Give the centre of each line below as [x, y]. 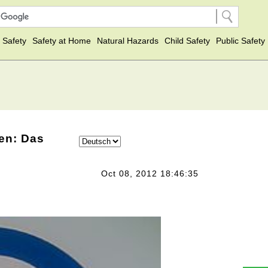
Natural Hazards [128, 41]
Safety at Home [62, 41]
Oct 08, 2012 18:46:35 [150, 174]
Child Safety [187, 41]
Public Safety [240, 41]
